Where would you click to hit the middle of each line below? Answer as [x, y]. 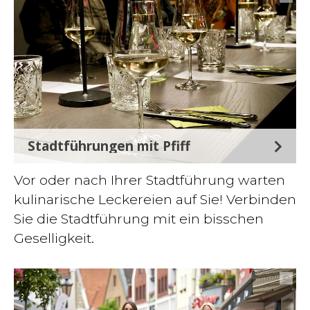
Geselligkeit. [54, 238]
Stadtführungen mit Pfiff [109, 146]
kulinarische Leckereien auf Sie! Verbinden [155, 199]
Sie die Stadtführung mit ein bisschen [139, 219]
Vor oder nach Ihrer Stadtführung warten [149, 180]
